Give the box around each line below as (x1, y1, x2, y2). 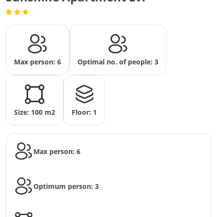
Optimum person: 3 (33, 181, 99, 191)
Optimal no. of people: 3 (77, 57, 158, 66)
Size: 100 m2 (14, 108, 55, 117)
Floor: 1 (72, 108, 97, 117)
